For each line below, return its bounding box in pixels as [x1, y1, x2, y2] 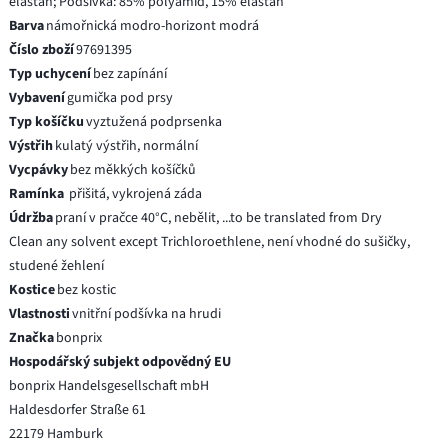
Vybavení [9, 87, 66, 108]
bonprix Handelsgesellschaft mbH [9, 375, 210, 396]
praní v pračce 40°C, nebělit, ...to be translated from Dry [55, 207, 383, 228]
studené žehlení [9, 255, 105, 276]
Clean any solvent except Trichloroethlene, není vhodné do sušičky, [9, 231, 411, 252]
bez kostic [57, 279, 117, 300]
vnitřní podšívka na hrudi [72, 303, 222, 324]
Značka [9, 327, 55, 348]
